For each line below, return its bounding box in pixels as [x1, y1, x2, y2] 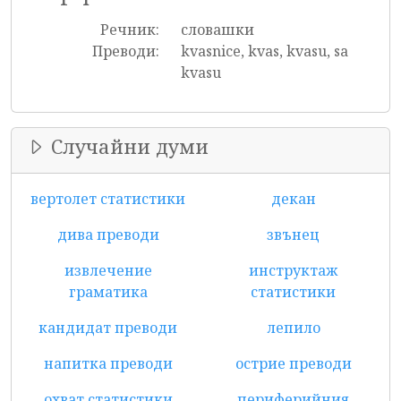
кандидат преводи [38, 318, 177, 337]
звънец [267, 225, 320, 244]
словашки [180, 20, 254, 39]
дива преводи [56, 225, 159, 244]
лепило [266, 318, 320, 337]
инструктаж [249, 260, 337, 280]
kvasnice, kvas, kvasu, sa [180, 41, 348, 61]
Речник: [99, 20, 159, 39]
